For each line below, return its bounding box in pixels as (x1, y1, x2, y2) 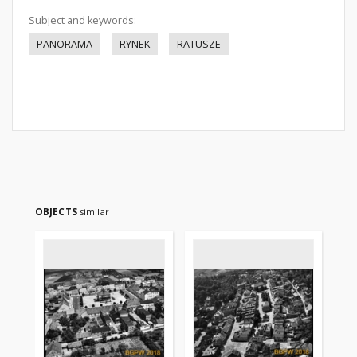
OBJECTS (35, 205, 80, 218)
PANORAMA (37, 37, 92, 51)
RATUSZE (177, 37, 221, 51)
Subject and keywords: (29, 14, 136, 27)
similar (79, 206, 109, 218)
